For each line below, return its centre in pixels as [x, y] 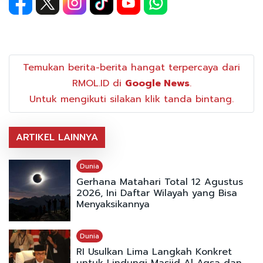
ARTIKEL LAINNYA [57, 138]
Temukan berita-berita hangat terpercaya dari [131, 68]
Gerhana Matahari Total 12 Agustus [159, 182]
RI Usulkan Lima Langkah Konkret [154, 252]
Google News [157, 84]
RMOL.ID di [98, 84]
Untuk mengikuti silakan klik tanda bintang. [131, 100]
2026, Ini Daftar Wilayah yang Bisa [156, 193]
